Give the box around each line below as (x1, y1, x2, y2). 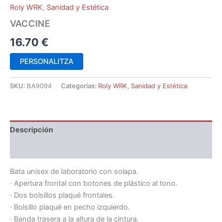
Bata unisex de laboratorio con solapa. (10, 167, 138, 176)
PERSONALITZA (20, 57, 73, 66)
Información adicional (10, 144, 86, 154)
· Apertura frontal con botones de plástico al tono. (10, 179, 177, 188)
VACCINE (10, 17, 50, 29)
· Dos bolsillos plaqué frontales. (10, 191, 114, 200)
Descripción (10, 125, 53, 134)
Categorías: (61, 82, 98, 90)
